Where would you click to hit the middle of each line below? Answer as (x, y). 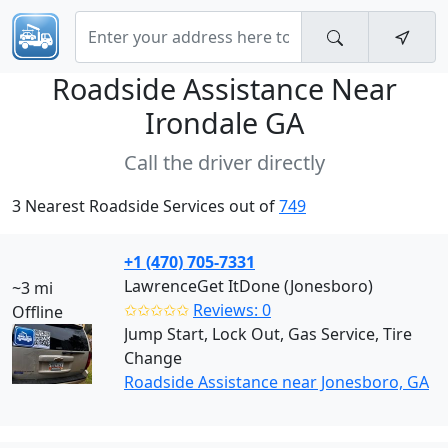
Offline (37, 312)
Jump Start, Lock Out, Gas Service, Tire (268, 334)
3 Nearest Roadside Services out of (145, 206)
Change (153, 358)
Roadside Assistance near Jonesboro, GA (276, 382)
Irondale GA (224, 122)
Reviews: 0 (232, 310)
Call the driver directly (224, 162)
